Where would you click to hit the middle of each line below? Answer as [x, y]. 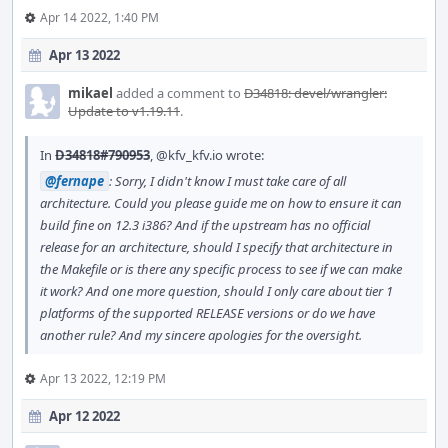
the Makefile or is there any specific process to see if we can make [221, 269]
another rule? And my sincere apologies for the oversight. [201, 335]
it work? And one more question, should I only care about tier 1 [216, 291]
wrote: [243, 155]
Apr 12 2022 [84, 416]
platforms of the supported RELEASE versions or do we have [207, 313]
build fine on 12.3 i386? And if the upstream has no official [205, 225]
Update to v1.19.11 [124, 111]
